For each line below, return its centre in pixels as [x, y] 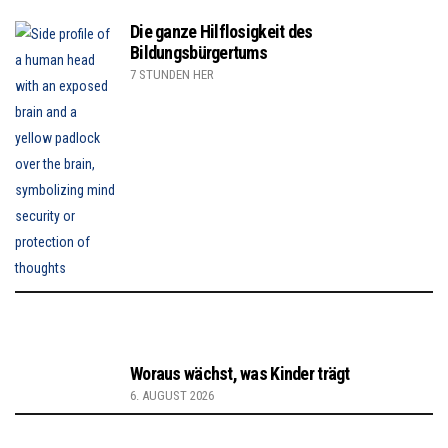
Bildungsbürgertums [199, 53]
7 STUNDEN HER [172, 75]
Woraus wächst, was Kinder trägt [240, 374]
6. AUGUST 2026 [172, 396]
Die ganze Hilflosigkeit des [221, 32]
